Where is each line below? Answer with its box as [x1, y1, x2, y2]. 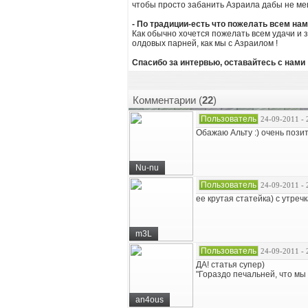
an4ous [131, 295, 168, 305]
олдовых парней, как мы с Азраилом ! [132, 38, 278, 48]
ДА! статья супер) [196, 260, 265, 269]
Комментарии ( [133, 94, 202, 106]
